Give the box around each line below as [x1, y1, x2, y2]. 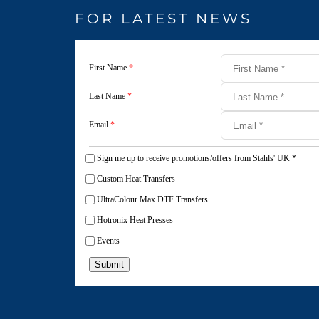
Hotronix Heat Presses [97, 215, 173, 226]
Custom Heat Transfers [97, 174, 175, 184]
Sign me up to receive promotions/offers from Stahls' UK [97, 153, 292, 164]
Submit [95, 259, 124, 270]
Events [97, 236, 120, 246]
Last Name [89, 91, 127, 101]
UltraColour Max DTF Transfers [97, 194, 208, 205]
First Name [89, 63, 129, 73]
